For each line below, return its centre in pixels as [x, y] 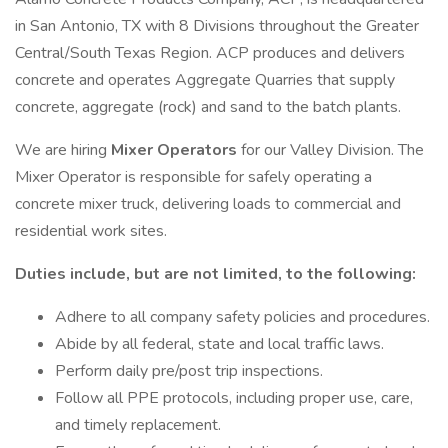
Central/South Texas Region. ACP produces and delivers [210, 53]
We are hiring [63, 150]
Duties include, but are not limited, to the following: [215, 274]
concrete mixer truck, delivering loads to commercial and [208, 204]
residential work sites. [91, 231]
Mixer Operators [176, 150]
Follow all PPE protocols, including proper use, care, [234, 398]
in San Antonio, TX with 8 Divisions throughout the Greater [217, 26]
